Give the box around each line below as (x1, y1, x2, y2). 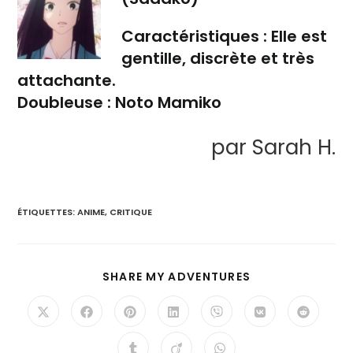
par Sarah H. (210, 133, 336, 162)
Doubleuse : (17, 91, 112, 113)
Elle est (267, 25, 328, 47)
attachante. (17, 69, 117, 91)
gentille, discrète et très (121, 47, 315, 69)
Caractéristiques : (121, 25, 268, 47)
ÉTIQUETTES (17, 206, 73, 218)
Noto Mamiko (111, 91, 222, 113)
